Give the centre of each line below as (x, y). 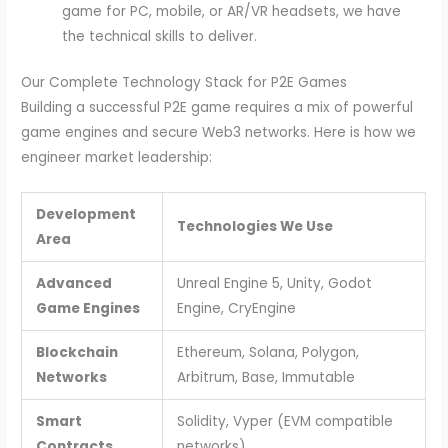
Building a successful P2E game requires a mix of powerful (217, 108)
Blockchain (76, 353)
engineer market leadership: (117, 158)
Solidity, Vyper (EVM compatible (284, 422)
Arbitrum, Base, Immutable (265, 378)
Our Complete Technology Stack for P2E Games (184, 83)
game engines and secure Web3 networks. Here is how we (219, 133)
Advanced (73, 284)
